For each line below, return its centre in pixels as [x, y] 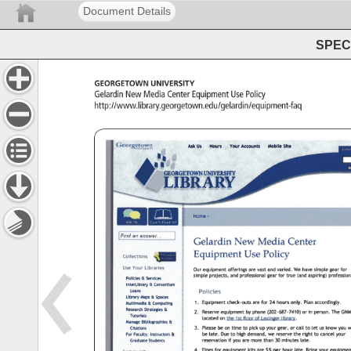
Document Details [127, 11]
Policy [260, 94]
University [170, 83]
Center [183, 94]
